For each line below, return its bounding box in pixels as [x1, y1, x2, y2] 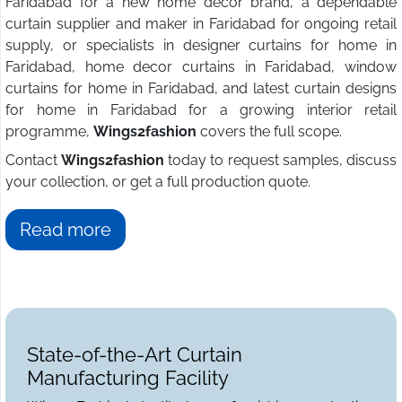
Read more [20, 219, 111, 241]
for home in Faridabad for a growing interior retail [5, 101, 397, 119]
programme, [5, 123, 93, 141]
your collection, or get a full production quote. [5, 173, 310, 191]
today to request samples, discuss [168, 152, 397, 170]
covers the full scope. [200, 123, 342, 141]
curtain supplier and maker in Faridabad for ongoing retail [5, 15, 397, 33]
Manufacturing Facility [27, 366, 229, 390]
